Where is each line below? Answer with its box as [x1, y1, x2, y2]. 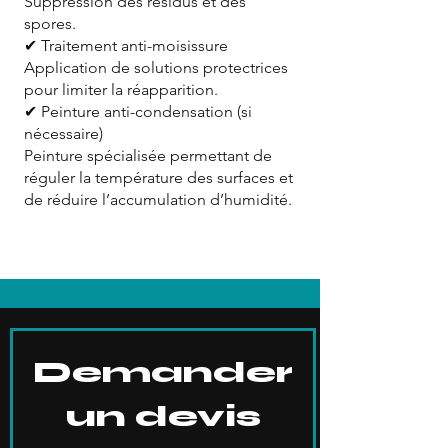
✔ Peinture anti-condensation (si [24, 101, 252, 121]
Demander [33, 353, 293, 390]
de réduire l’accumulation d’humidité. [24, 189, 292, 209]
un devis [65, 397, 261, 434]
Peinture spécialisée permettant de [24, 145, 272, 165]
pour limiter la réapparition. [24, 79, 218, 99]
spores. [24, 13, 76, 33]
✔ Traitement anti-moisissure [24, 35, 228, 55]
